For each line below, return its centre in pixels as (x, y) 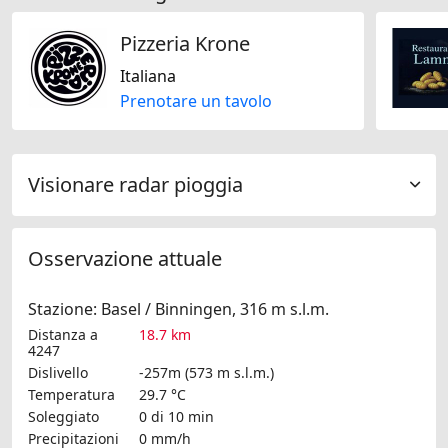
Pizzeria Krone (185, 44)
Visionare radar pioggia (135, 185)
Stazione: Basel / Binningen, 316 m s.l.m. (178, 309)
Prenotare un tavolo (196, 101)
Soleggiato (63, 417)
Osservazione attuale (125, 259)
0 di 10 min (176, 417)
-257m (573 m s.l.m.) (206, 373)
